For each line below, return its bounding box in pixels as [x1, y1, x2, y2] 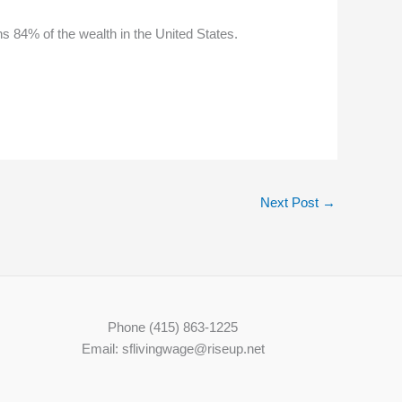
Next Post [260, 195, 322, 211]
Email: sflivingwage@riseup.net [81, 341, 265, 357]
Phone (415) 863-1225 [108, 319, 239, 336]
